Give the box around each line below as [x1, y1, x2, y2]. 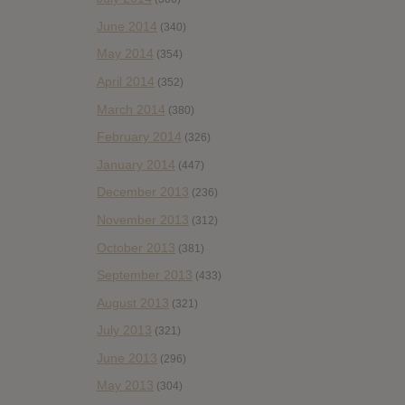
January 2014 [97, 156, 175, 172]
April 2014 [97, 73, 155, 89]
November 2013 [97, 212, 189, 227]
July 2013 [97, 323, 152, 338]
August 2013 [97, 295, 169, 310]
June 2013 [97, 350, 157, 365]
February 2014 [97, 129, 182, 145]
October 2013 [97, 240, 175, 255]
